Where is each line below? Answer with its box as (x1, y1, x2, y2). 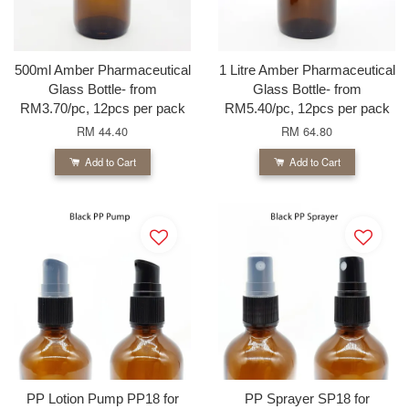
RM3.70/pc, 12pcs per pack (19, 100, 185, 116)
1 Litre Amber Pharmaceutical (218, 61, 395, 78)
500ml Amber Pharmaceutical (14, 61, 191, 78)
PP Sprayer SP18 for (244, 390, 370, 406)
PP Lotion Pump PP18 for (26, 390, 179, 406)
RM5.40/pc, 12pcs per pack (224, 100, 390, 116)
